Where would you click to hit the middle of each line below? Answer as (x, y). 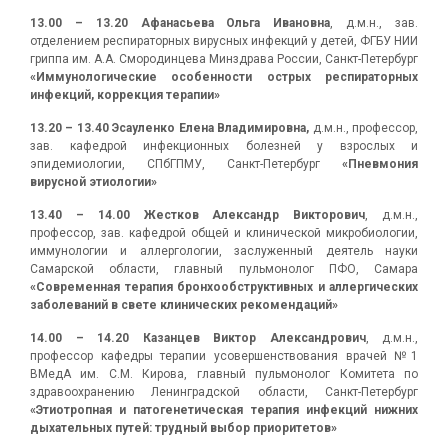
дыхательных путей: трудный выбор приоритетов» (183, 428)
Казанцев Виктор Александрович (254, 338)
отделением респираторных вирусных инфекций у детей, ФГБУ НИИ (224, 41)
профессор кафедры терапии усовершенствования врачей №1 (224, 356)
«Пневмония (380, 164)
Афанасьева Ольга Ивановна (235, 23)
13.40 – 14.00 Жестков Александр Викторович (198, 215)
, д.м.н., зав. (374, 23)
